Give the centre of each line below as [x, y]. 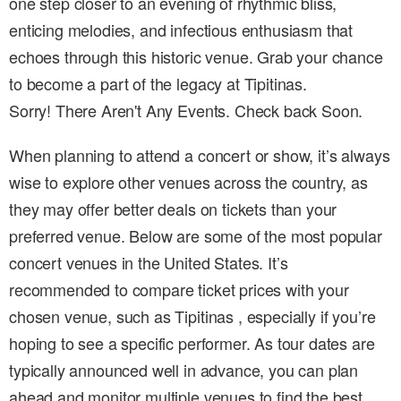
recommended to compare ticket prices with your [179, 290]
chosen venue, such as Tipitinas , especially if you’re [192, 316]
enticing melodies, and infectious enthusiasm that [181, 30]
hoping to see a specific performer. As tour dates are [192, 343]
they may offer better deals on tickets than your [173, 209]
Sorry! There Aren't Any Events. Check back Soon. [186, 111]
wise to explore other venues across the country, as [188, 182]
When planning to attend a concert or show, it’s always [200, 155]
